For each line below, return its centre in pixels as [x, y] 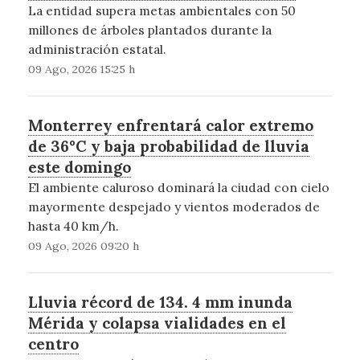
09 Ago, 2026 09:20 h [83, 245]
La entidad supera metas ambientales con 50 [162, 10]
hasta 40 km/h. [73, 225]
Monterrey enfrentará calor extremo [170, 125]
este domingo [79, 167]
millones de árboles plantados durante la [149, 29]
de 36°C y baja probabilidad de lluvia [168, 146]
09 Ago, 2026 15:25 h [81, 69]
